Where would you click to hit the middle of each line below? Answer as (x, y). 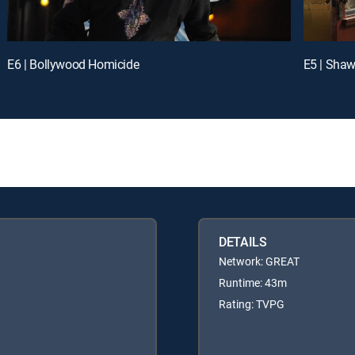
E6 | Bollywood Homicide (73, 64)
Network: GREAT (259, 261)
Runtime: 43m (253, 282)
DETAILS (243, 241)
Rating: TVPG (252, 303)
